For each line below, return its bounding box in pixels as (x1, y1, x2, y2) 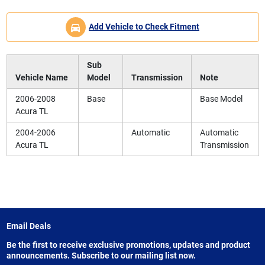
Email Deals (6, 221, 51, 231)
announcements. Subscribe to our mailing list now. (6, 250, 196, 260)
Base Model (199, 93, 243, 104)
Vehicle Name (15, 72, 68, 82)
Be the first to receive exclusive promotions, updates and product (6, 240, 250, 250)
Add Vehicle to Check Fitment (89, 22, 199, 32)
